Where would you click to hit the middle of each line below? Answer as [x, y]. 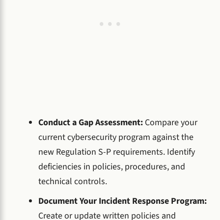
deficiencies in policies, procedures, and [112, 166]
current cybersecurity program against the [116, 137]
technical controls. [73, 181]
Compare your [171, 122]
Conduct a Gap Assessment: [92, 122]
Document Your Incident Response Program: [123, 201]
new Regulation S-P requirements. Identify [117, 152]
